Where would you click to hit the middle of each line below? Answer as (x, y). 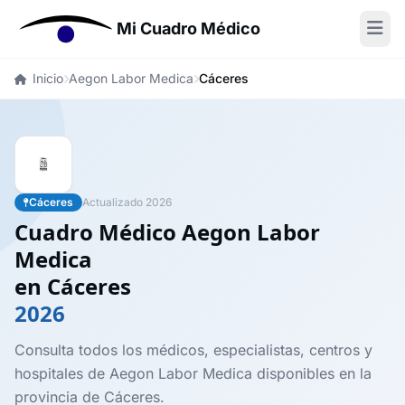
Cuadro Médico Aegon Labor (167, 232)
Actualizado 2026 (127, 202)
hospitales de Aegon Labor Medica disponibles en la (193, 373)
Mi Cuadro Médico (189, 28)
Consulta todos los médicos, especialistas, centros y (193, 350)
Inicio (48, 78)
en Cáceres (73, 286)
